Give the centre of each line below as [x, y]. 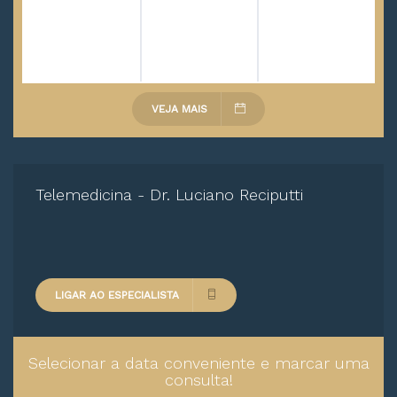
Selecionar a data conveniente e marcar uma [198, 363]
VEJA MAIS [179, 109]
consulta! [198, 380]
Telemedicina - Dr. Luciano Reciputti [169, 195]
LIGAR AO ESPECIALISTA [117, 295]
